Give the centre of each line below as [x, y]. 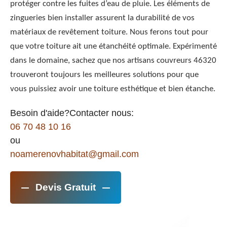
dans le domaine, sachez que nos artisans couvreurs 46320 [113, 61]
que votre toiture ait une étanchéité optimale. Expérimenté [113, 47]
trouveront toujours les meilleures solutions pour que [104, 75]
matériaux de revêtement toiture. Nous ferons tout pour [109, 32]
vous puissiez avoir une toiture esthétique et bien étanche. [113, 89]
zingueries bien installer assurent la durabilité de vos [102, 18]
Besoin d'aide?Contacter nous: [72, 113]
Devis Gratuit [66, 187]
